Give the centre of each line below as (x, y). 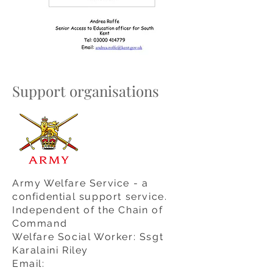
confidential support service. (90, 197)
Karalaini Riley (52, 250)
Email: (29, 264)
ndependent (48, 210)
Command (40, 223)
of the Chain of (122, 210)
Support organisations (86, 91)
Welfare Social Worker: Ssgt (88, 237)
